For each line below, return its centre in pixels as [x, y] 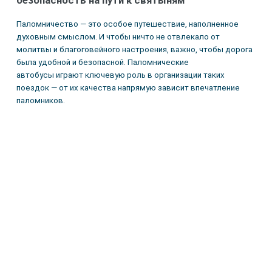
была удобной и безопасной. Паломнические [102, 63]
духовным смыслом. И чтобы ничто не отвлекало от [118, 37]
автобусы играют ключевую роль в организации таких [120, 75]
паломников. [40, 101]
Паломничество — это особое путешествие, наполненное [127, 24]
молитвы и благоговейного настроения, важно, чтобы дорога [134, 50]
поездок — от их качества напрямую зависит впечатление [128, 88]
